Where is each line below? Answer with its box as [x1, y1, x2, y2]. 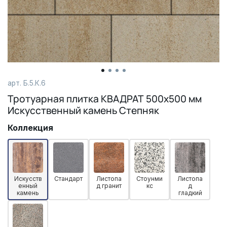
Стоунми [136, 174, 163, 182]
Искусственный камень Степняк [8, 103, 159, 117]
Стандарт [54, 174, 83, 182]
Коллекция [8, 122, 53, 133]
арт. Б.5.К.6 [8, 79, 46, 87]
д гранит [96, 181, 122, 190]
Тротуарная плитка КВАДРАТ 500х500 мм [8, 92, 202, 105]
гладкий [178, 188, 202, 197]
